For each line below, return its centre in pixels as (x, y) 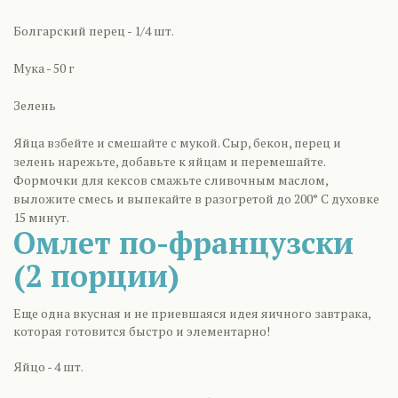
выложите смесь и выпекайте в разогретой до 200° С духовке (196, 199)
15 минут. (41, 217)
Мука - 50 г (44, 68)
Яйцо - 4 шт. (48, 366)
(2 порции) (96, 276)
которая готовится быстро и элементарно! (143, 331)
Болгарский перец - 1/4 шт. (94, 31)
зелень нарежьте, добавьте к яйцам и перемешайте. (169, 161)
